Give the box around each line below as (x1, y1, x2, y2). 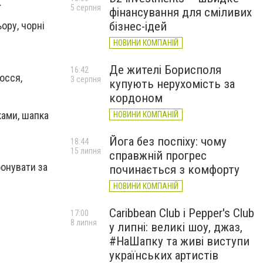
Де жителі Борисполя (109, 63, 221, 77)
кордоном (109, 91, 163, 105)
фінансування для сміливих (109, 5, 252, 19)
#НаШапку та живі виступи (109, 234, 249, 248)
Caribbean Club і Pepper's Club (109, 206, 254, 220)
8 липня (70, 218, 97, 227)
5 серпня (70, 3, 101, 12)
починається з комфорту (109, 163, 240, 177)
